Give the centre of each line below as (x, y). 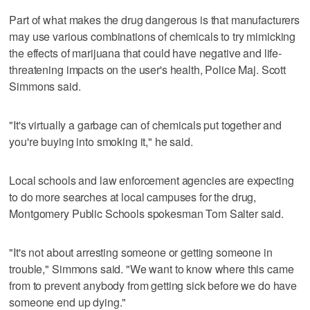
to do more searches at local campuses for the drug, (133, 197)
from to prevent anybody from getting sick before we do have (153, 285)
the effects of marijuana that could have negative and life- (146, 53)
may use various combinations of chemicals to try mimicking (153, 36)
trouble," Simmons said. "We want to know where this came (152, 268)
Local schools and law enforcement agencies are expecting (152, 180)
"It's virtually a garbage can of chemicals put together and (146, 125)
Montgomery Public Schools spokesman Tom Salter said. (147, 213)
